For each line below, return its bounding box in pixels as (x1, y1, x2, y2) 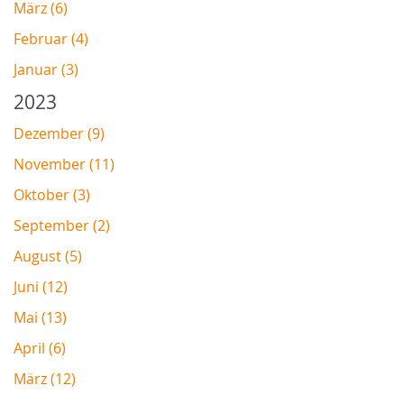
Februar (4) (14, 28, 88, 49)
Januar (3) (14, 59, 78, 79)
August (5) (14, 245, 82, 266)
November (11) (14, 153, 115, 174)
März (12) (14, 368, 76, 389)
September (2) (14, 215, 110, 235)
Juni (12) (14, 276, 68, 297)
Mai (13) (14, 307, 67, 327)
